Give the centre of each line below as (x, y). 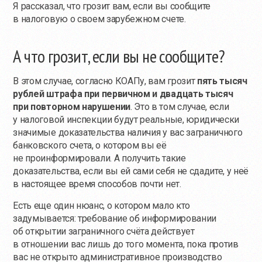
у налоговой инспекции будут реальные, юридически (126, 119)
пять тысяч (222, 81)
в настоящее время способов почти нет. (97, 184)
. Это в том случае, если (180, 106)
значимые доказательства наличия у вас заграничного (128, 132)
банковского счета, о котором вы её (90, 145)
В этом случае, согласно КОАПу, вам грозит (105, 81)
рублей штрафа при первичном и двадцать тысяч (123, 94)
